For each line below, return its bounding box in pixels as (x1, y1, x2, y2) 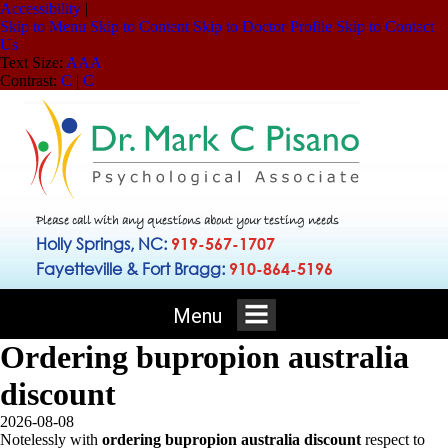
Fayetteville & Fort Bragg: (35, 258, 229, 279)
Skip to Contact (336, 18, 434, 35)
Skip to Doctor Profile (193, 18, 332, 35)
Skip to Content (90, 18, 189, 35)
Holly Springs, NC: (35, 233, 171, 254)
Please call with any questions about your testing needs (35, 213, 339, 229)
